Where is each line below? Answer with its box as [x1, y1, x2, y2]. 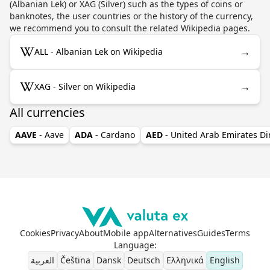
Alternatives [149, 227, 197, 239]
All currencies [10, 104, 85, 121]
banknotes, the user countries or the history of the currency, [10, 10, 253, 22]
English [209, 254, 240, 266]
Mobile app [103, 227, 149, 239]
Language [113, 239, 154, 251]
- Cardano [95, 128, 135, 140]
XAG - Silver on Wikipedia [34, 80, 136, 92]
